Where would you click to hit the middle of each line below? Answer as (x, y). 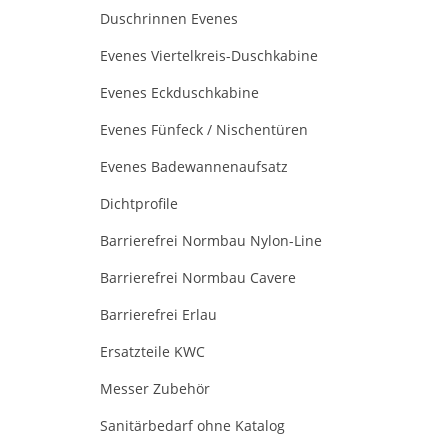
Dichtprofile (139, 203)
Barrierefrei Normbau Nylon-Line (211, 240)
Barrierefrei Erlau (158, 314)
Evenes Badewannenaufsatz (194, 166)
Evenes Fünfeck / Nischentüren (204, 129)
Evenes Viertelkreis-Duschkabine (209, 55)
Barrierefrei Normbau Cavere (198, 277)
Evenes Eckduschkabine (179, 92)
